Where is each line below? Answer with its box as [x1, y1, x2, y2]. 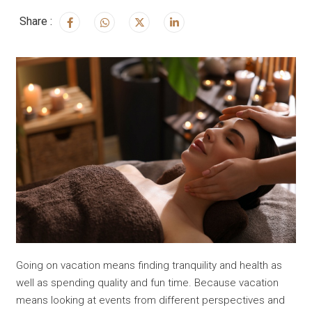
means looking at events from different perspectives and [16, 294, 286, 307]
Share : [19, 14, 53, 28]
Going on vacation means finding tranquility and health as [16, 259, 283, 272]
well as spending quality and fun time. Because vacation [16, 276, 279, 290]
